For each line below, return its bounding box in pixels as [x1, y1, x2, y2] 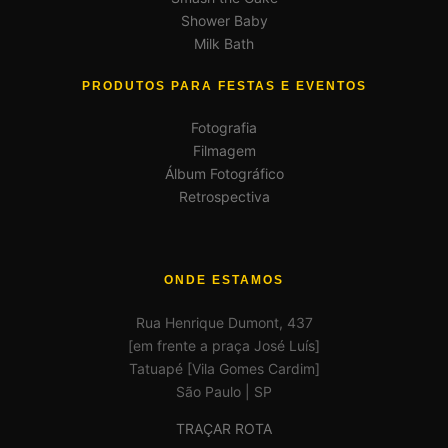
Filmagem [192, 142, 256, 160]
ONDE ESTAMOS [164, 273, 284, 287]
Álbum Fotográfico [164, 165, 284, 183]
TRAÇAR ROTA [176, 419, 272, 437]
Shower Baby [180, 11, 268, 29]
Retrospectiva [178, 188, 270, 206]
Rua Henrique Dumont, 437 [135, 313, 313, 331]
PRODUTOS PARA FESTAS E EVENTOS [81, 78, 367, 92]
